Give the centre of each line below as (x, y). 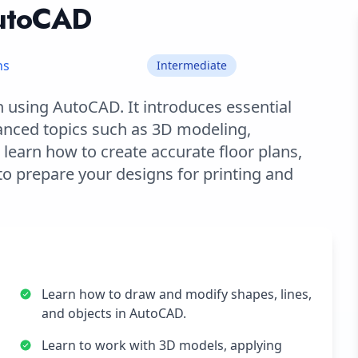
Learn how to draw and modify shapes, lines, (177, 294)
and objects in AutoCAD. (114, 313)
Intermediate (192, 65)
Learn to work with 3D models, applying (162, 345)
